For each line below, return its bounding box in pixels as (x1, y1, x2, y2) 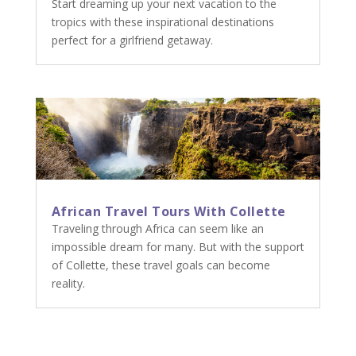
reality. (51, 276, 85, 292)
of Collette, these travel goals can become (51, 257, 270, 273)
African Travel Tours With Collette (51, 203, 286, 221)
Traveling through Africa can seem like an (51, 221, 264, 237)
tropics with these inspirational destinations (51, 14, 274, 29)
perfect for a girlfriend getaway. (51, 32, 213, 48)
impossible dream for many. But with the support (51, 239, 304, 255)
